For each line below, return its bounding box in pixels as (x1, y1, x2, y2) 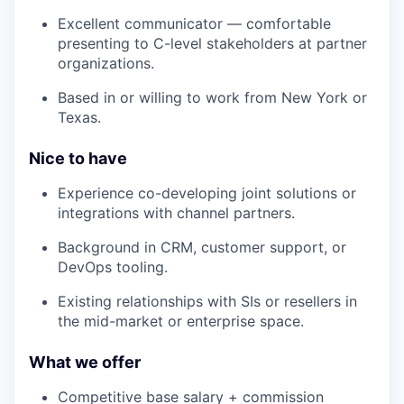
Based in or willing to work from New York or (58, 88, 367, 106)
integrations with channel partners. (58, 204, 295, 222)
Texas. (58, 108, 101, 126)
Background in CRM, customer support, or (58, 238, 346, 256)
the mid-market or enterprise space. (58, 312, 304, 330)
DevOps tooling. (58, 258, 168, 276)
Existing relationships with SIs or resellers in (58, 292, 357, 310)
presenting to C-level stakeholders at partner (58, 34, 367, 52)
